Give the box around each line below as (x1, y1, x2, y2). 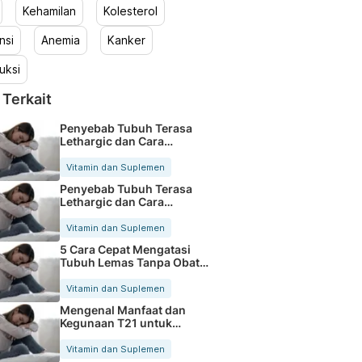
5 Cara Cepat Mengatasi (59, 242, 191, 256)
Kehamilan (22, 4, 76, 18)
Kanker (107, 33, 145, 47)
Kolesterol (103, 4, 158, 18)
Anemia (40, 33, 80, 47)
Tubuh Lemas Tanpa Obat (59, 255, 200, 269)
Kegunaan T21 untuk (59, 315, 172, 330)
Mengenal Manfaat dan (59, 302, 186, 317)
